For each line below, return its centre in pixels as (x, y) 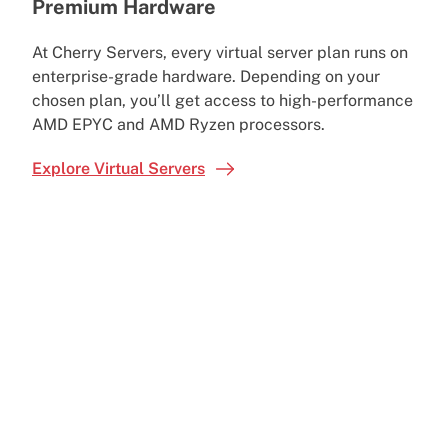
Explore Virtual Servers (118, 168)
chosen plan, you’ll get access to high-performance (222, 100)
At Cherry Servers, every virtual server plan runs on (220, 52)
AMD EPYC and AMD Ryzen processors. (178, 124)
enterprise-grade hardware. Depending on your (206, 76)
